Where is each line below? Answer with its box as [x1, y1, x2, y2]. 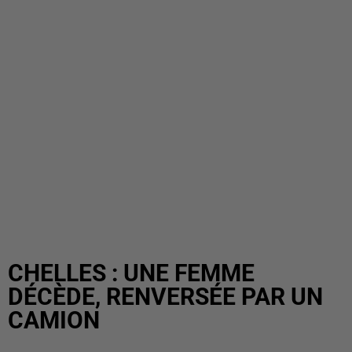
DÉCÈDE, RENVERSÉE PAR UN [8, 283, 323, 310]
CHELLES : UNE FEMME [8, 259, 255, 287]
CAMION [8, 306, 100, 334]
